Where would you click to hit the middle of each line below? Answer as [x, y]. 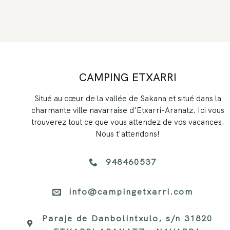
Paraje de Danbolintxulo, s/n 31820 [128, 218]
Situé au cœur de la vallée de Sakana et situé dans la [128, 99]
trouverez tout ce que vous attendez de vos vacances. [128, 122]
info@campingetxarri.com [131, 191]
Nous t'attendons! [128, 134]
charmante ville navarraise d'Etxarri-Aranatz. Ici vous [128, 111]
